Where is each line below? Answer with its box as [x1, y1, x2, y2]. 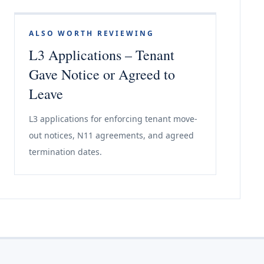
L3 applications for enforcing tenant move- [29, 113, 197, 124]
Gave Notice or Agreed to [29, 65, 175, 84]
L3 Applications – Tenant [29, 45, 174, 64]
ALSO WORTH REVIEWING [29, 28, 154, 38]
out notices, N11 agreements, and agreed [29, 130, 194, 141]
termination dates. [29, 146, 102, 157]
